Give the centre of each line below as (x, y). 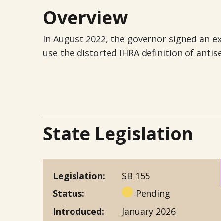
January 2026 (149, 211)
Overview (85, 18)
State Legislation (118, 133)
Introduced (77, 211)
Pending (153, 193)
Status (67, 193)
